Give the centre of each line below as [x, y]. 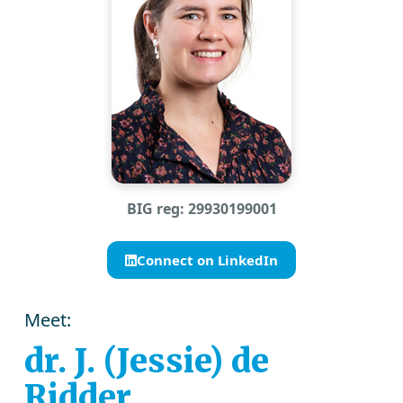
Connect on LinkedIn [207, 260]
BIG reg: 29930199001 [201, 209]
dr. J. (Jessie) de [147, 361]
